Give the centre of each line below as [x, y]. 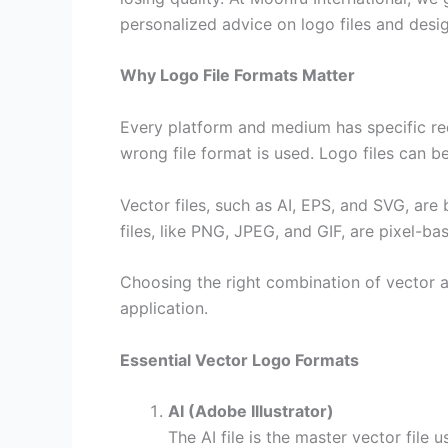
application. [164, 308]
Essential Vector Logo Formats [239, 359]
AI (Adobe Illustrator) [251, 411]
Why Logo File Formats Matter [237, 75]
